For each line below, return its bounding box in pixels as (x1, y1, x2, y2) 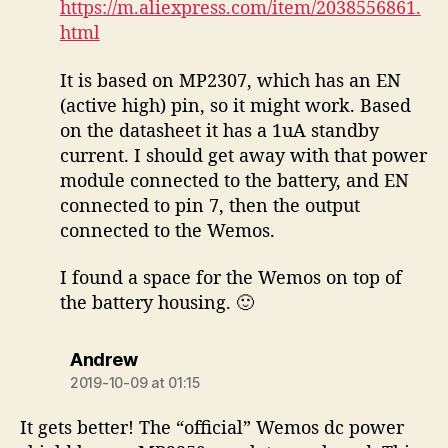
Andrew (70, 349, 137, 371)
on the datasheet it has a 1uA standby (59, 117, 379, 142)
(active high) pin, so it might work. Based (59, 92, 411, 117)
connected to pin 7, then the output (59, 192, 360, 217)
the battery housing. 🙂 (59, 290, 254, 315)
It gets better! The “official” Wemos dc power (20, 415, 404, 440)
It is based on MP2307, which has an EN (59, 67, 401, 92)
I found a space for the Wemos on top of (59, 265, 402, 290)
